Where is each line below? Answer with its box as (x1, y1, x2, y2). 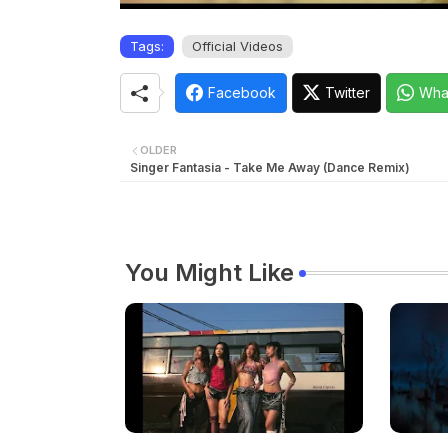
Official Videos (191, 37, 283, 54)
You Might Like (124, 257, 294, 287)
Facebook (207, 83, 276, 101)
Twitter (324, 83, 370, 101)
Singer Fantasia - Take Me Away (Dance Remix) (129, 159, 410, 175)
